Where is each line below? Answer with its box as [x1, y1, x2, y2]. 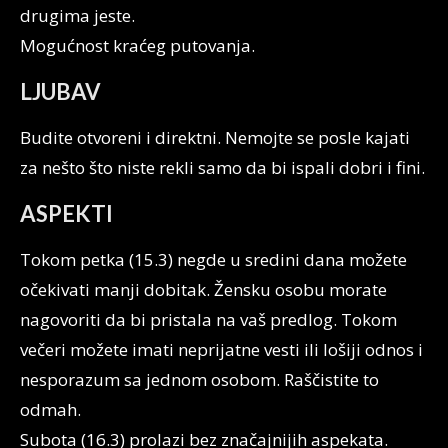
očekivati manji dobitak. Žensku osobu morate [20, 278, 387, 301]
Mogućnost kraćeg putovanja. [20, 34, 255, 57]
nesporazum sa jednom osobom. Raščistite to [20, 368, 379, 391]
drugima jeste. [20, 4, 135, 27]
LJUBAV [20, 78, 101, 105]
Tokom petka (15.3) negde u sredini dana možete [20, 248, 407, 271]
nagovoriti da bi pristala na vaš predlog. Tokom [20, 308, 397, 331]
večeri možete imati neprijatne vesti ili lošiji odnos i [20, 338, 423, 361]
